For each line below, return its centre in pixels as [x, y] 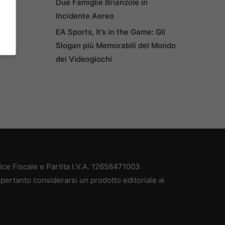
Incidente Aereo [85, 16]
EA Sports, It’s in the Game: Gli [111, 32]
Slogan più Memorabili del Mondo [116, 46]
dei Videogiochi [84, 59]
